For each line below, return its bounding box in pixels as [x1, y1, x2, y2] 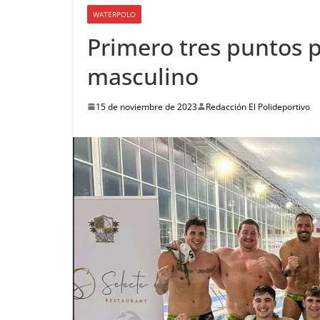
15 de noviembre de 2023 [96, 100, 197, 113]
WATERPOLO [93, 9, 136, 19]
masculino [87, 60, 199, 91]
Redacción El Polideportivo [206, 100, 310, 113]
